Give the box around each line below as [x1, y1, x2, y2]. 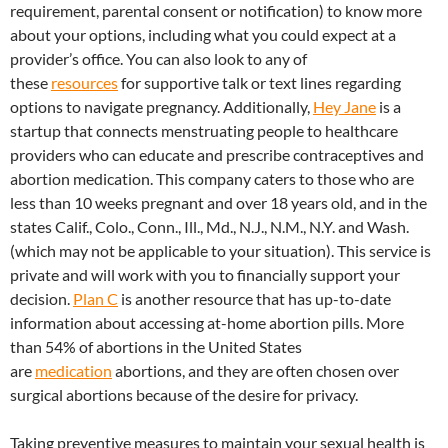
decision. [10, 288, 73, 308]
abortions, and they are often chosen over [112, 360, 399, 380]
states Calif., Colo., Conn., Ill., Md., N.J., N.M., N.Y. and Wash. [10, 216, 409, 236]
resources [51, 72, 118, 92]
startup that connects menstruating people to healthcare [10, 120, 398, 140]
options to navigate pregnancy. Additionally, [10, 96, 313, 116]
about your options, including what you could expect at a [10, 24, 396, 44]
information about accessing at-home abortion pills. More [10, 312, 404, 332]
